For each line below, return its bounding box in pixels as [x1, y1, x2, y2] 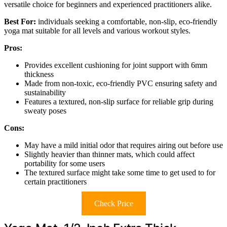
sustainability [24, 88, 66, 97]
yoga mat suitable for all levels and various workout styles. [4, 26, 191, 35]
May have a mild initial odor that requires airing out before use [24, 140, 223, 149]
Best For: [4, 17, 36, 26]
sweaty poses [24, 106, 66, 115]
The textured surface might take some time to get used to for [24, 168, 215, 177]
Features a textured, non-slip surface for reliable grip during [24, 97, 213, 106]
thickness [24, 69, 54, 79]
